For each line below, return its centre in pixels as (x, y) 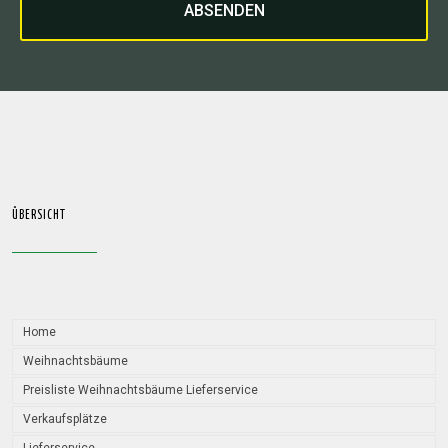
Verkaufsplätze (65, 419)
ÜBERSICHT (39, 215)
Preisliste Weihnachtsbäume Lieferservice (140, 390)
